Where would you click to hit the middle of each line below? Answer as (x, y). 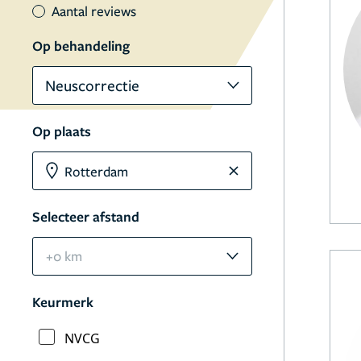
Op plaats (62, 131)
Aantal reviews (94, 11)
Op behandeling (81, 46)
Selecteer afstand (86, 216)
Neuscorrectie (92, 85)
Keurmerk (63, 302)
